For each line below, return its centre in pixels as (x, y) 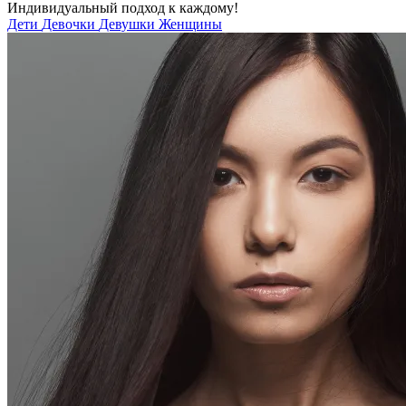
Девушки (129, 24)
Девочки (70, 24)
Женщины (190, 24)
